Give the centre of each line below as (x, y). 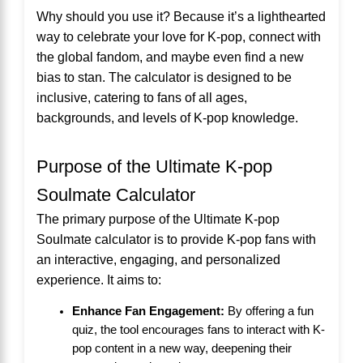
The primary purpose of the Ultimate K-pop (158, 218)
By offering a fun (269, 311)
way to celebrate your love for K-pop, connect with (179, 36)
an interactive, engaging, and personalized (158, 259)
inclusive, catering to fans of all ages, (142, 97)
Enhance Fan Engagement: (148, 311)
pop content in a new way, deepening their (181, 348)
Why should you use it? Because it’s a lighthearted (181, 16)
